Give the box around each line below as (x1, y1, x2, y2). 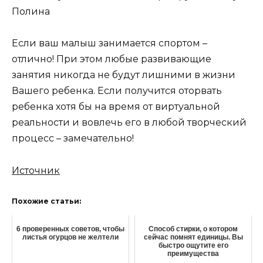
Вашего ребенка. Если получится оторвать (12, 85, 222, 97)
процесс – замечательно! (12, 133, 134, 144)
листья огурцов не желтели (22, 232, 119, 241)
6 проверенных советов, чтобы (16, 224, 124, 233)
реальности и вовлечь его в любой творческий (12, 117, 247, 129)
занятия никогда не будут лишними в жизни (12, 69, 235, 81)
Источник (12, 164, 60, 176)
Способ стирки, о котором (149, 224, 238, 233)
